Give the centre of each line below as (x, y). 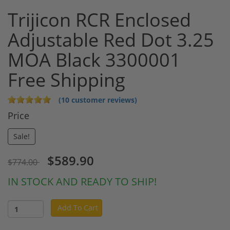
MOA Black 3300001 (94, 60)
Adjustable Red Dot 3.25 (111, 40)
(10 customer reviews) (98, 100)
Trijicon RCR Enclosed (99, 20)
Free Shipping (66, 80)
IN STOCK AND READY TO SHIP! (82, 182)
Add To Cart (78, 208)
